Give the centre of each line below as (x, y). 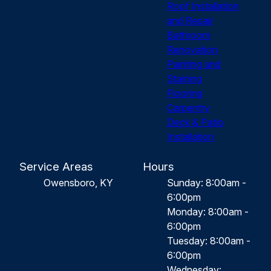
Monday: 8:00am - (208, 211)
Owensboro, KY (78, 182)
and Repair (190, 20)
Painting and (194, 64)
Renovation (192, 49)
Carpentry (188, 107)
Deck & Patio (195, 122)
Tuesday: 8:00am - (209, 240)
